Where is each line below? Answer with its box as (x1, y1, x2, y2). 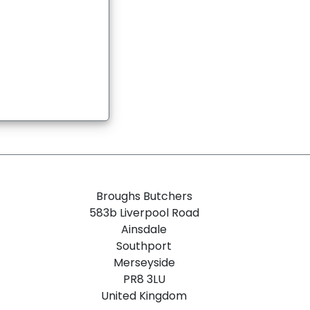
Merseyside (113, 255, 175, 271)
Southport (116, 238, 172, 254)
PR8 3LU (122, 271, 165, 287)
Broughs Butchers (95, 188, 192, 204)
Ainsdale (121, 221, 167, 237)
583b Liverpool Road (89, 205, 199, 221)
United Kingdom (101, 288, 188, 304)
